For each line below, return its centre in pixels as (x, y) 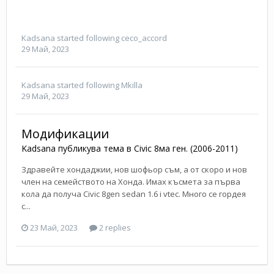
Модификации (65, 133)
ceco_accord (144, 38)
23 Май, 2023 (54, 228)
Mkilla (132, 85)
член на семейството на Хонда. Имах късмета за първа (131, 181)
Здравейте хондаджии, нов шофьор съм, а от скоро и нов (134, 169)
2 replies (114, 228)
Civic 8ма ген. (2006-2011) (186, 148)
